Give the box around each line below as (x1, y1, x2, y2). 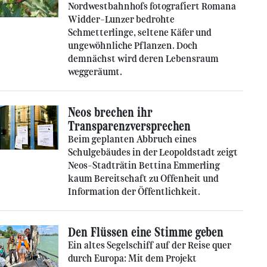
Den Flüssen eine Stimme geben (68, 224, 223, 240)
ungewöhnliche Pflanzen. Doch (68, 40, 198, 51)
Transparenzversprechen (68, 118, 191, 134)
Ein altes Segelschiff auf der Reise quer (68, 240, 231, 251)
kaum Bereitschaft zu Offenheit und (68, 173, 219, 184)
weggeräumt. (68, 66, 122, 77)
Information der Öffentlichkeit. (68, 186, 200, 197)
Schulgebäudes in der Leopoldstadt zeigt (68, 147, 238, 158)
